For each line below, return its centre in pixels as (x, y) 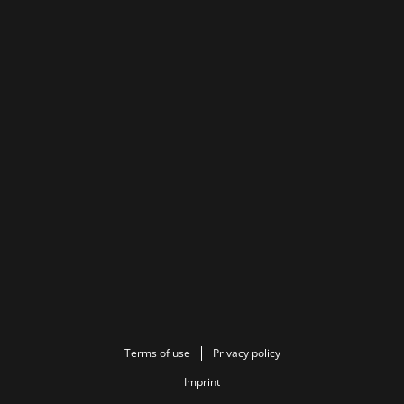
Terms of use (157, 353)
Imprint (202, 382)
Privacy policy (246, 353)
